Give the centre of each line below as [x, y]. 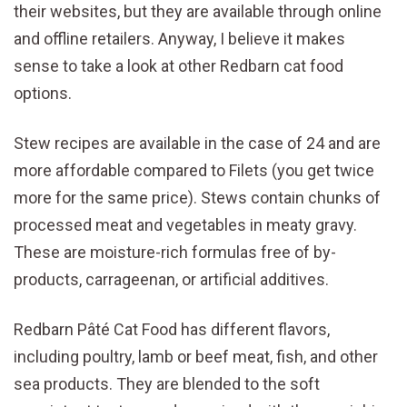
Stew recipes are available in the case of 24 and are [197, 144]
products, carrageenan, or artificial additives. [171, 280]
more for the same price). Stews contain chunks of [197, 198]
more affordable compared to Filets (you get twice [194, 171]
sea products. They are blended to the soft [167, 384]
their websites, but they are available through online [198, 12]
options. [43, 94]
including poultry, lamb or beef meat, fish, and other [196, 357]
